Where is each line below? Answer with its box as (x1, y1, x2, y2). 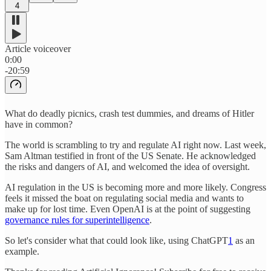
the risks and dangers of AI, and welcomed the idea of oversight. (5, 161, 250, 172)
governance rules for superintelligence (5, 214, 149, 225)
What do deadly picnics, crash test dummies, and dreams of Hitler (5, 108, 254, 119)
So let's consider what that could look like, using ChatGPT (5, 235, 228, 246)
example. (5, 246, 39, 256)
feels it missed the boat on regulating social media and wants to (5, 192, 244, 203)
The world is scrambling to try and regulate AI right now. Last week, (5, 139, 266, 150)
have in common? (5, 119, 73, 129)
